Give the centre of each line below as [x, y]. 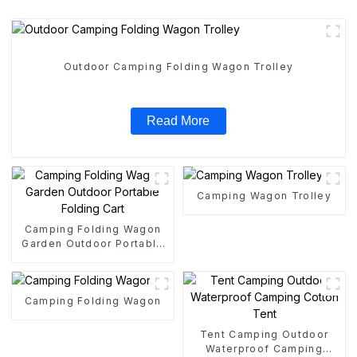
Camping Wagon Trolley [264, 195]
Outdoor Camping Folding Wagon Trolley [178, 67]
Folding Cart [93, 257]
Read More [178, 121]
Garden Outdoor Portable [93, 243]
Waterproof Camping [264, 348]
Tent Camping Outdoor [264, 334]
